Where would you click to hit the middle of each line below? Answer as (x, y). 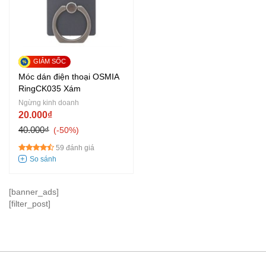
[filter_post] (30, 203)
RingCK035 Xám (50, 88)
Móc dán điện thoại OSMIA (69, 76)
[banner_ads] (34, 191)
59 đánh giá (75, 148)
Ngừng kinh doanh (49, 102)
